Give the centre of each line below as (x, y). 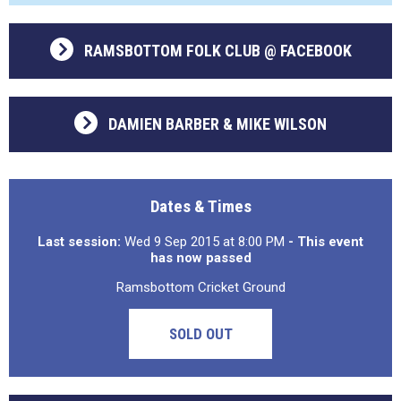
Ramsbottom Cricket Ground (200, 287)
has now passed (200, 258)
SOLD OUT (200, 334)
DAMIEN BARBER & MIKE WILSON (218, 124)
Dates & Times (200, 206)
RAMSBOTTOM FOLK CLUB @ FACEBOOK (218, 51)
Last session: (79, 242)
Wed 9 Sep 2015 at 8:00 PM (205, 242)
